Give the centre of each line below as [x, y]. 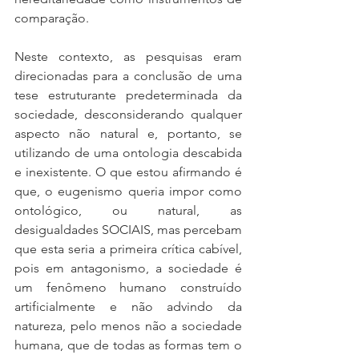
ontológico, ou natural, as [128, 210]
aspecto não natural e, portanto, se [128, 133]
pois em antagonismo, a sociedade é [128, 268]
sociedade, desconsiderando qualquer [128, 114]
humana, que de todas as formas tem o [128, 345]
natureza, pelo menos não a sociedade [128, 326]
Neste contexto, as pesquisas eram [128, 56]
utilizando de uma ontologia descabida [128, 153]
